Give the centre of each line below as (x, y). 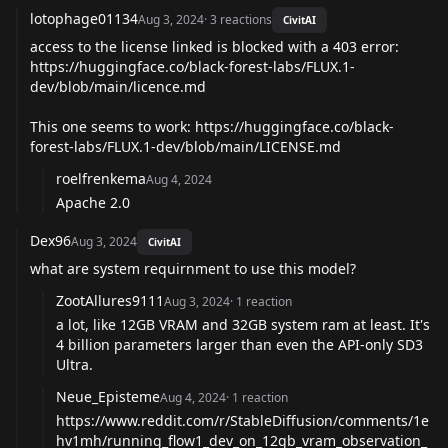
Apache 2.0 (93, 202)
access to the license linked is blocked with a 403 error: (214, 46)
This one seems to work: (112, 126)
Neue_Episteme (108, 396)
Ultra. (74, 364)
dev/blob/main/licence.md (118, 86)
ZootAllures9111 (110, 300)
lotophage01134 (84, 18)
